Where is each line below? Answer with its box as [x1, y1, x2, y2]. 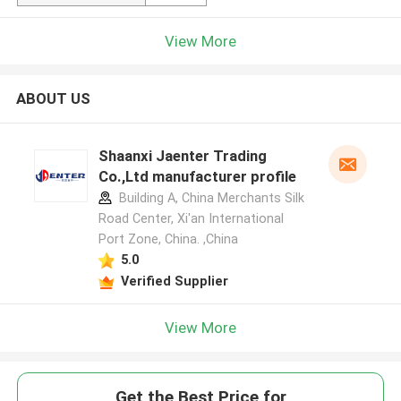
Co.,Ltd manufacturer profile [98, 167, 296, 186]
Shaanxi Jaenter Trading [98, 147, 267, 166]
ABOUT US [15, 90, 90, 108]
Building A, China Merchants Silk [115, 191, 304, 206]
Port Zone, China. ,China [98, 232, 238, 247]
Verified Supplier [120, 273, 228, 288]
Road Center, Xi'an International [98, 211, 284, 226]
